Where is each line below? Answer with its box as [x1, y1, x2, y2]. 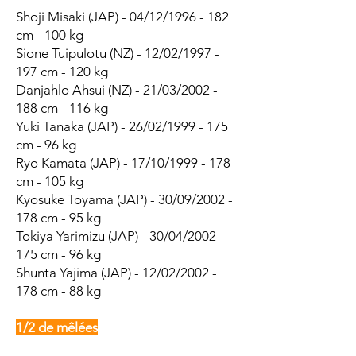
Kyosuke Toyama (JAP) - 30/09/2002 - [16, 192, 233, 207]
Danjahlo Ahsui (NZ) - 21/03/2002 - [16, 82, 218, 98]
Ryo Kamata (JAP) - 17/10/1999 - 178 [16, 155, 230, 171]
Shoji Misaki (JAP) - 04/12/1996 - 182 [16, 9, 229, 25]
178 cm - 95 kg [16, 210, 101, 226]
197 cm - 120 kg [16, 64, 108, 79]
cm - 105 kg [16, 173, 83, 189]
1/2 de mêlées [16, 319, 98, 335]
